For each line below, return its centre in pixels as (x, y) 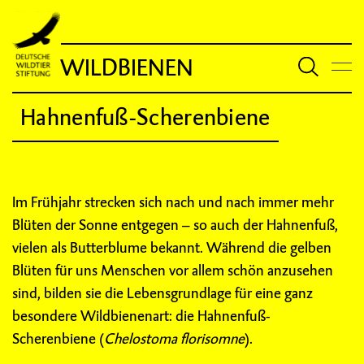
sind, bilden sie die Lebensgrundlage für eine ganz (162, 293)
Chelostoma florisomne (174, 338)
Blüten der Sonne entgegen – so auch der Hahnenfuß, (175, 225)
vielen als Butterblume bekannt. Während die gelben (172, 247)
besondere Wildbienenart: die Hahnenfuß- (141, 316)
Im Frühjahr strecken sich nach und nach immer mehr (173, 202)
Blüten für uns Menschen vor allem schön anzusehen (173, 270)
